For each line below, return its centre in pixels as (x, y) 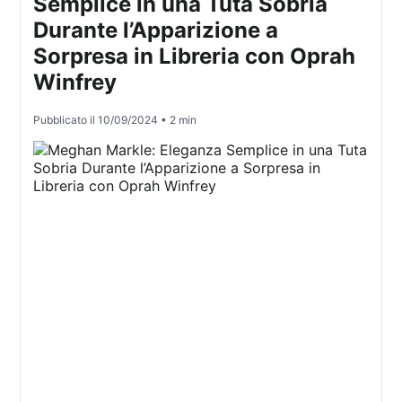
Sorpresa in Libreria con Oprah (195, 57)
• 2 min (178, 120)
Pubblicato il (66, 120)
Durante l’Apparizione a (156, 31)
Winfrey (75, 83)
